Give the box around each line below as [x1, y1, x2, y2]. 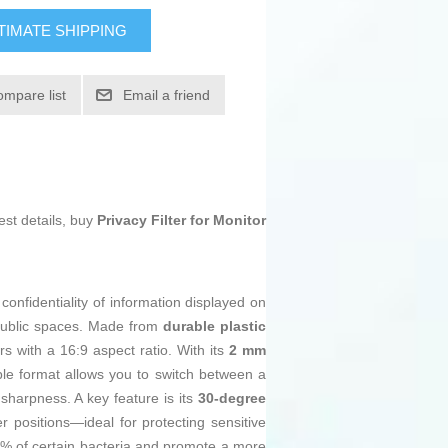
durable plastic [162, 318, 267, 335]
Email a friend [123, 87, 211, 104]
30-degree [198, 390, 267, 407]
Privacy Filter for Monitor [97, 212, 266, 229]
